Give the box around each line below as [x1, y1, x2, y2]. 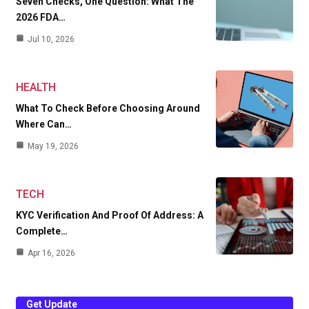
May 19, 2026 [28, 141, 79, 151]
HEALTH [16, 80, 56, 94]
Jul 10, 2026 [28, 34, 74, 44]
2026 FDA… [16, 11, 66, 23]
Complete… [16, 225, 68, 237]
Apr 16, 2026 [28, 248, 75, 258]
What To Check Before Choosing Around [16, 102, 200, 114]
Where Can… [16, 118, 72, 130]
